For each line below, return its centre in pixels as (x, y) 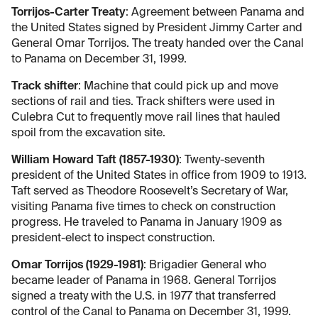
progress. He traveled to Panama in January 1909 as (147, 223)
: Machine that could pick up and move (178, 86)
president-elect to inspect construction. (113, 238)
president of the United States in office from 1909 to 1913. (159, 176)
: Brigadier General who (205, 265)
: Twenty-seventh (222, 160)
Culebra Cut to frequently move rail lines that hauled (146, 117)
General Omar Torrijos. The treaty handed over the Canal (158, 44)
